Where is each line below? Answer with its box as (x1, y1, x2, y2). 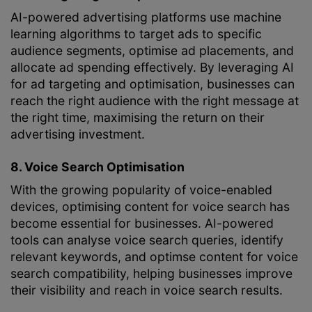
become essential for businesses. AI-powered (10, 215, 274, 231)
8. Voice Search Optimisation (10, 159, 185, 174)
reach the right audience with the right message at (10, 93, 299, 109)
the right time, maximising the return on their (10, 110, 265, 125)
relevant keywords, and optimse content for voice (10, 249, 298, 264)
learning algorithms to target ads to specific (10, 26, 262, 42)
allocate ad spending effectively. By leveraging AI (10, 60, 294, 75)
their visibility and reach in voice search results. (10, 282, 283, 297)
